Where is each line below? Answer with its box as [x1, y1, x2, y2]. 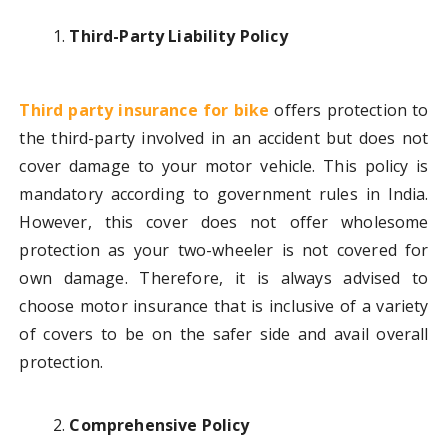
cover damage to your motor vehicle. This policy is [19, 155, 429, 178]
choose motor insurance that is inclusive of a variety [19, 295, 429, 318]
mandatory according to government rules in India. [19, 183, 429, 206]
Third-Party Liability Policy [69, 25, 288, 48]
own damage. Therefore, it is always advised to [19, 267, 429, 290]
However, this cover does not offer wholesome [19, 211, 429, 234]
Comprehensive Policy [69, 414, 250, 437]
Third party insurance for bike [19, 99, 270, 122]
